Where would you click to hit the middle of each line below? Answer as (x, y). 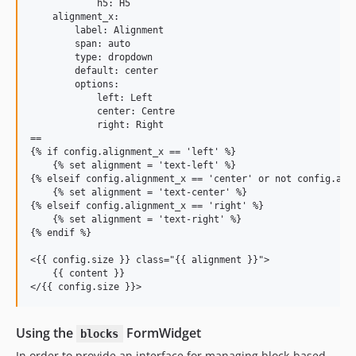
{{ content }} (77, 273)
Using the (46, 333)
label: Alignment (97, 30)
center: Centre (103, 111)
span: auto (80, 44)
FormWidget (162, 333)
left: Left (91, 98)
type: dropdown (91, 57)
